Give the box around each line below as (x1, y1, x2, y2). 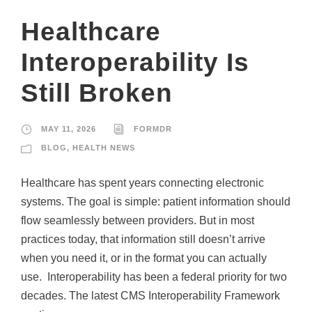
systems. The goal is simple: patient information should (21, 195, 290, 208)
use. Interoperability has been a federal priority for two (21, 270, 287, 283)
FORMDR (134, 124, 172, 133)
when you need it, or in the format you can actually (21, 251, 267, 264)
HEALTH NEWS (72, 143, 135, 152)
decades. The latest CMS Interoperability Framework (21, 289, 280, 302)
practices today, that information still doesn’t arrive (21, 233, 265, 245)
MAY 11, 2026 (41, 124, 96, 133)
